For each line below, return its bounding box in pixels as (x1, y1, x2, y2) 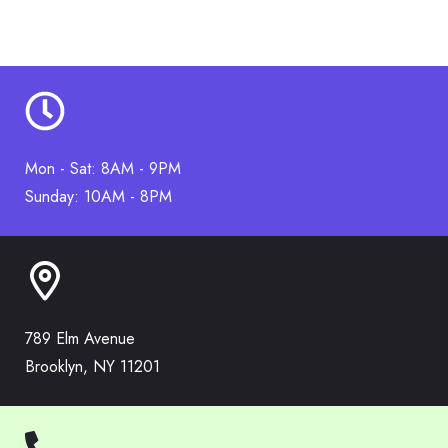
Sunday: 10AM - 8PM (25, 185, 172, 208)
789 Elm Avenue (25, 327, 135, 350)
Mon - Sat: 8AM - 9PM (25, 157, 181, 180)
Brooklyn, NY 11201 (25, 355, 160, 378)
